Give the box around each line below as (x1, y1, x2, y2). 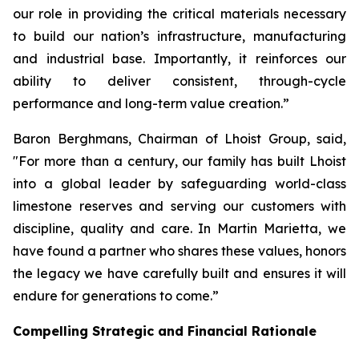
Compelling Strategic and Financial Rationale (13, 323, 317, 339)
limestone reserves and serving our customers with (13, 198, 346, 214)
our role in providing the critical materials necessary (13, 6, 346, 22)
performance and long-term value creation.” (13, 95, 289, 111)
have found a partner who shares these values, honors (13, 243, 346, 259)
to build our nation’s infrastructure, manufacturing (13, 28, 346, 44)
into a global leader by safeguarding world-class (13, 175, 346, 192)
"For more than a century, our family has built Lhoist (13, 153, 346, 169)
